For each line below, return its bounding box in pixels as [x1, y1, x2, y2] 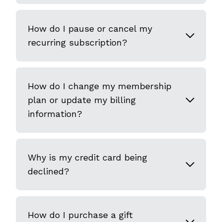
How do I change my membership [28, 81, 171, 91]
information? [28, 109, 82, 119]
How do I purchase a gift [28, 210, 133, 220]
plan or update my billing [28, 95, 136, 105]
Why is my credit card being [28, 152, 147, 163]
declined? [28, 166, 69, 176]
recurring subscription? [28, 37, 127, 48]
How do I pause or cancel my [28, 23, 152, 34]
